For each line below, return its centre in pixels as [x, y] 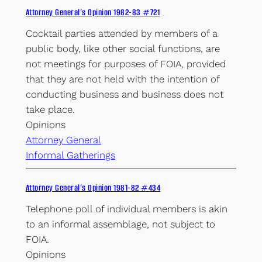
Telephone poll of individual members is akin [126, 208]
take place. [50, 109]
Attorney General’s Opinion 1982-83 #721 [93, 12]
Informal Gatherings [70, 155]
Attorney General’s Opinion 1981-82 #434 [93, 187]
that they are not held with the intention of [122, 79]
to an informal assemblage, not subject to [120, 224]
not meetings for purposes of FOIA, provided [125, 63]
